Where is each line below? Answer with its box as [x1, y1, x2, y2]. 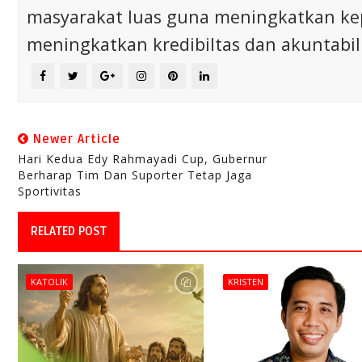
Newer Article [29, 132, 120, 147]
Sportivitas [18, 183, 82, 200]
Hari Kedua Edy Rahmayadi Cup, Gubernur [18, 151, 267, 167]
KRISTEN [228, 276, 264, 288]
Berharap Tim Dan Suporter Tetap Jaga [18, 167, 252, 183]
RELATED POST [31, 224, 107, 239]
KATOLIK [31, 276, 68, 288]
